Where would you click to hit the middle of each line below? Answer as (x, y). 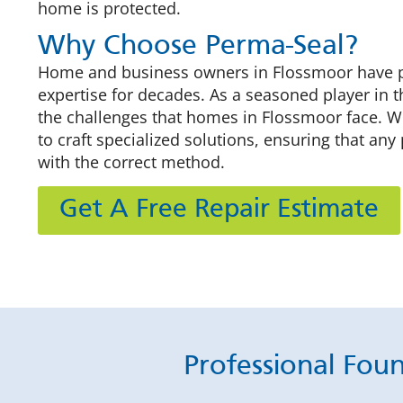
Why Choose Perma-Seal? (198, 47)
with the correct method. (131, 162)
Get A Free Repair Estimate (219, 210)
